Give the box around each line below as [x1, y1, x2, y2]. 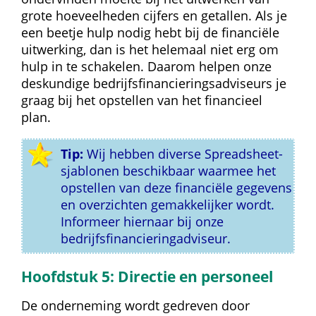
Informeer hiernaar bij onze [61, 212, 224, 230]
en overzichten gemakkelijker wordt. [61, 195, 275, 213]
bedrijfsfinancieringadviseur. [61, 229, 231, 247]
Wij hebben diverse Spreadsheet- [83, 145, 284, 162]
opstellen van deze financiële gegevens [61, 178, 293, 196]
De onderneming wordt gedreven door [21, 296, 250, 314]
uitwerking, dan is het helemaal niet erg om [21, 41, 279, 58]
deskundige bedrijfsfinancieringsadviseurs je [21, 75, 286, 92]
